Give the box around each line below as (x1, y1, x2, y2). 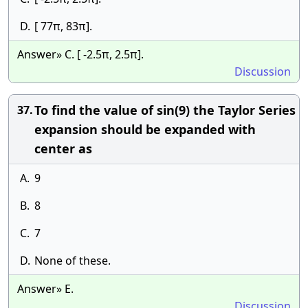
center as (34, 140, 92, 157)
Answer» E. (17, 281, 74, 296)
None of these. (34, 253, 111, 268)
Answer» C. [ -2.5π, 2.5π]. (17, 47, 144, 62)
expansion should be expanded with (34, 121, 256, 137)
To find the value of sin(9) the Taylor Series (34, 102, 296, 118)
